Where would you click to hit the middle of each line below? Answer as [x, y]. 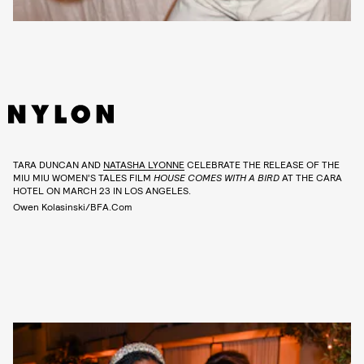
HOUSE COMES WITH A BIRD [217, 177]
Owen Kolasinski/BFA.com [73, 206]
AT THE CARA [311, 177]
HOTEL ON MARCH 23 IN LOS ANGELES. [102, 190]
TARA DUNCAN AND [58, 164]
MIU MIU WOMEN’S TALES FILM [83, 177]
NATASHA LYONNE [144, 164]
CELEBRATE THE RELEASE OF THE [262, 164]
